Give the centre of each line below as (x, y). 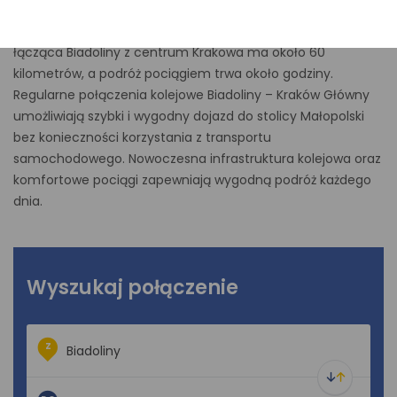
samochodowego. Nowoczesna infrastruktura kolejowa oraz (197, 159)
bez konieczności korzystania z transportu (142, 137)
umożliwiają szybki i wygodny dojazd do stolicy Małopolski (189, 116)
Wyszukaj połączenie (132, 288)
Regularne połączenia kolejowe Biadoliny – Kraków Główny (191, 95)
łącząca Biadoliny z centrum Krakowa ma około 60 (169, 52)
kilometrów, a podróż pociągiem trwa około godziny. (173, 74)
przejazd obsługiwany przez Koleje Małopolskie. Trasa (175, 31)
